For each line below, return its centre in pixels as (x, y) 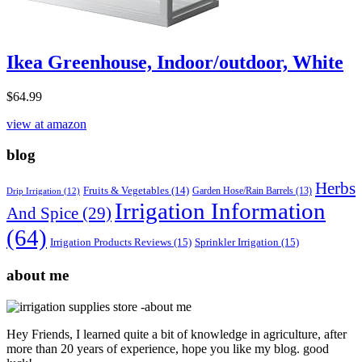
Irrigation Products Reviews (111, 242)
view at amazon (46, 124)
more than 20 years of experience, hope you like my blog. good (168, 348)
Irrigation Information (220, 211)
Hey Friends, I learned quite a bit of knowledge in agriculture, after (177, 334)
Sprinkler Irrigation (237, 242)
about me (38, 275)
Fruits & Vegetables (126, 191)
